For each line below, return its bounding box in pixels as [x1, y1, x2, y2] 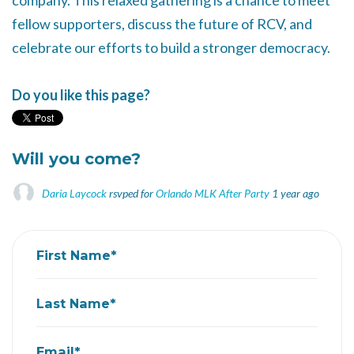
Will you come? [12, 149, 141, 168]
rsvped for [107, 186, 156, 200]
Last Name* [36, 295, 116, 311]
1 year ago [272, 186, 319, 200]
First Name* [36, 247, 117, 263]
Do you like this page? [12, 86, 150, 104]
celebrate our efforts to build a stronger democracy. [12, 39, 330, 56]
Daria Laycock [42, 186, 107, 200]
